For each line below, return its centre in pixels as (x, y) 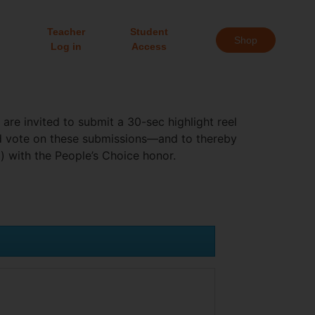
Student (149, 32)
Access (149, 47)
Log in (66, 47)
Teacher (66, 32)
